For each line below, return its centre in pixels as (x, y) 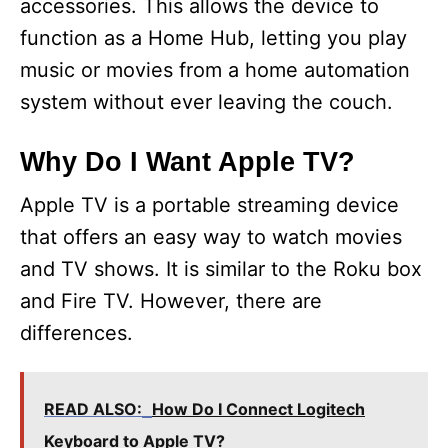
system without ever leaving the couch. (206, 102)
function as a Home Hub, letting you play (213, 38)
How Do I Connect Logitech (258, 409)
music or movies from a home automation (215, 70)
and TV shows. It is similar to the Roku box (221, 269)
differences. (76, 333)
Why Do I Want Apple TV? (187, 162)
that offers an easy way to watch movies (211, 237)
